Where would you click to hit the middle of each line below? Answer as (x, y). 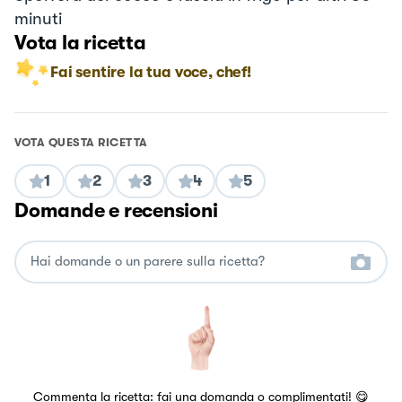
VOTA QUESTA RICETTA (81, 142)
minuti (38, 18)
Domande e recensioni (116, 210)
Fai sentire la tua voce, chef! (151, 72)
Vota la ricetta (80, 42)
